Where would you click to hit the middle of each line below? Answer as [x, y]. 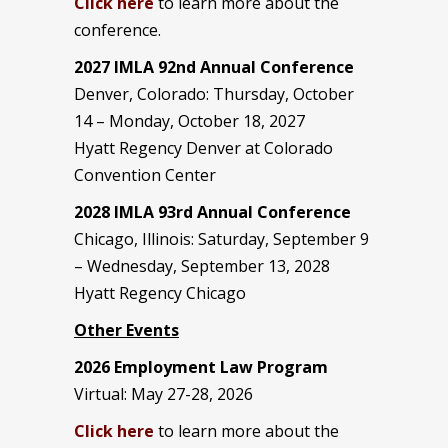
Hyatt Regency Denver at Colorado [203, 147]
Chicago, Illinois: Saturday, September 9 [221, 238]
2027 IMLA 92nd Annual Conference [214, 66]
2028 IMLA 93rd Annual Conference [212, 211]
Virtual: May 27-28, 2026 [163, 393]
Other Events [126, 329]
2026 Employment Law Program [201, 366]
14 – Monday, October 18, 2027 [189, 120]
